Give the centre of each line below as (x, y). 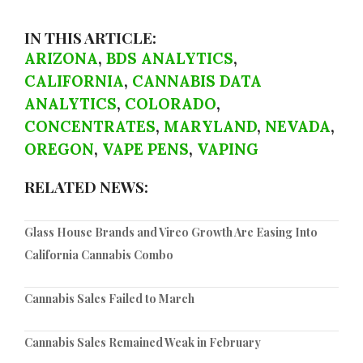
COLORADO (171, 104)
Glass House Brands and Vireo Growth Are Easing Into (171, 233)
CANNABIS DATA (197, 81)
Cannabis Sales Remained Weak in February (143, 343)
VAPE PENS (145, 149)
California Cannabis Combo (99, 255)
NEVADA (298, 127)
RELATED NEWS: (86, 187)
